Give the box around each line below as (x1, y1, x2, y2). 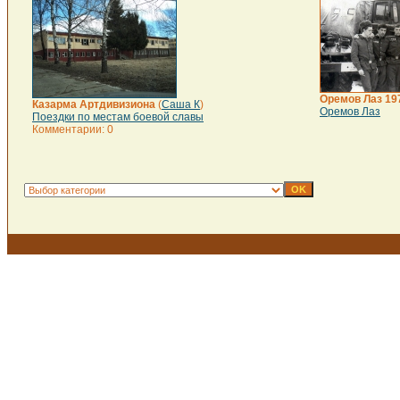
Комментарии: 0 (32, 123, 113, 136)
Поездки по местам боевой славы (32, 111, 204, 123)
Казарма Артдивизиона (32, 98, 155, 111)
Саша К (162, 98, 200, 111)
